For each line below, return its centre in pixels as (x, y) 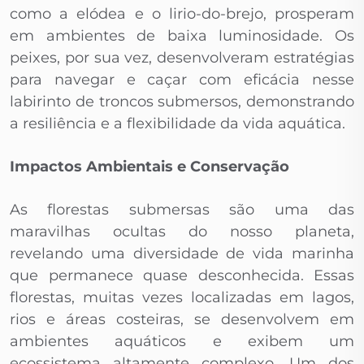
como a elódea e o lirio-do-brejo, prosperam (182, 14)
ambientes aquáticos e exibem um (182, 342)
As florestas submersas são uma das (182, 210)
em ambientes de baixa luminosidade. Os (182, 36)
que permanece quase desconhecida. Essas (182, 276)
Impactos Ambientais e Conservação (149, 167)
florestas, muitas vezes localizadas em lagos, (182, 298)
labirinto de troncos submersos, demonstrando (182, 102)
